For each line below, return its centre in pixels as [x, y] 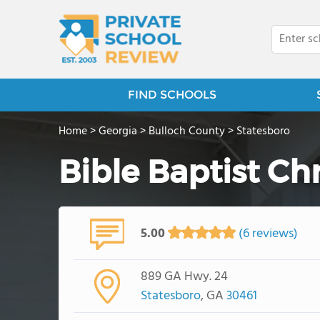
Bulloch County [187, 131]
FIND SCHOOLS [172, 95]
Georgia [118, 131]
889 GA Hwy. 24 [184, 276]
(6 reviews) [266, 234]
